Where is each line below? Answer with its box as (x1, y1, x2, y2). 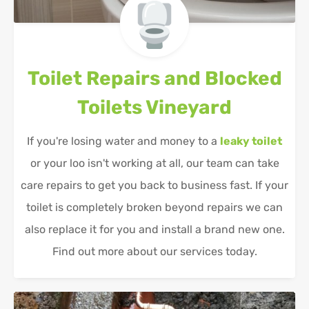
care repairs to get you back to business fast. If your (21, 179, 288, 192)
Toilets (77, 96, 146, 119)
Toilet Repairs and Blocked (27, 67, 282, 90)
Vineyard (146, 96, 232, 119)
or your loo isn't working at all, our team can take (30, 157, 279, 170)
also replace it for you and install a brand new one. (24, 223, 285, 237)
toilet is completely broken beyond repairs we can (26, 201, 283, 215)
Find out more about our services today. (52, 245, 257, 259)
